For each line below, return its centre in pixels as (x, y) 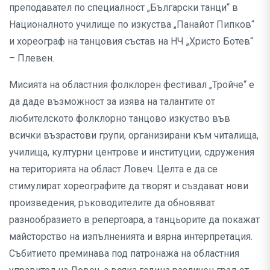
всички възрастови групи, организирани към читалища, (134, 136)
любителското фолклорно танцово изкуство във (120, 119)
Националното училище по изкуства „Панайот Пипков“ (132, 25)
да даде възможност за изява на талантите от (112, 102)
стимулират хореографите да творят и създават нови (129, 186)
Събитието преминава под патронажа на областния (124, 254)
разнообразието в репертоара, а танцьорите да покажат (134, 220)
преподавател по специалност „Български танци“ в (124, 8)
